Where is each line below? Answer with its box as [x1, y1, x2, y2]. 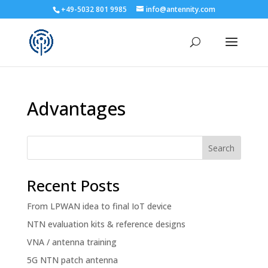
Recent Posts [26, 175, 120, 196]
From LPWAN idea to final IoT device [26, 200, 172, 212]
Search [208, 142, 235, 154]
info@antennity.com [145, 4, 215, 14]
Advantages [26, 96, 126, 121]
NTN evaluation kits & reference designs [26, 218, 185, 230]
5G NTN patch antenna [26, 254, 118, 266]
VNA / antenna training [26, 236, 117, 248]
